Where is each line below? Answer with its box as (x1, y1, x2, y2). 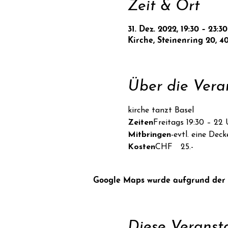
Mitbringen (127, 130, 171, 139)
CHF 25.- (155, 142, 193, 151)
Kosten (127, 142, 155, 151)
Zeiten (127, 118, 153, 127)
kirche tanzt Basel (127, 106, 194, 115)
